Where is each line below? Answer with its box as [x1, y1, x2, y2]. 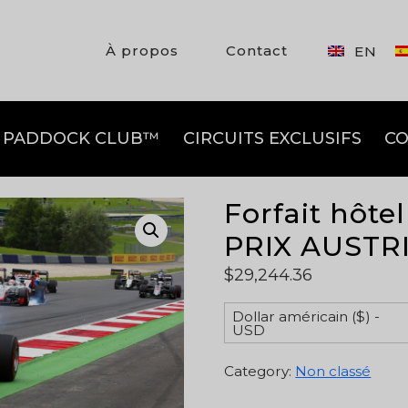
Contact [226, 42, 289, 59]
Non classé [295, 362, 372, 380]
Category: [224, 362, 292, 380]
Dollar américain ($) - [231, 308, 380, 326]
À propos [106, 42, 179, 59]
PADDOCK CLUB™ [2, 128, 160, 148]
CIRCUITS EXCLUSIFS [182, 128, 362, 148]
